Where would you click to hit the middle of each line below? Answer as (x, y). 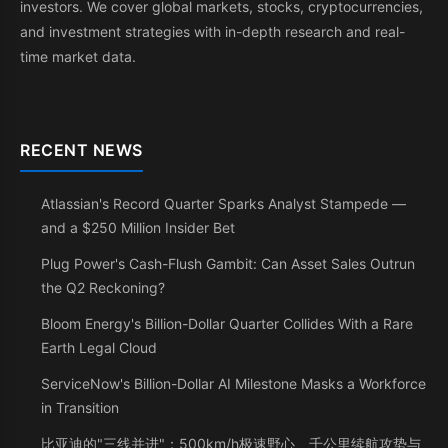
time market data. (78, 57)
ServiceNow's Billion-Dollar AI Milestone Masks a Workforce (233, 384)
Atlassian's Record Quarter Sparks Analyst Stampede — (223, 204)
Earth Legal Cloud (99, 348)
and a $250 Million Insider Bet (138, 228)
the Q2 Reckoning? (103, 288)
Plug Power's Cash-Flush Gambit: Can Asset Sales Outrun (228, 264)
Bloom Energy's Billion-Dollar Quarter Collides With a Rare (227, 324)
